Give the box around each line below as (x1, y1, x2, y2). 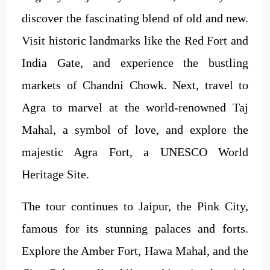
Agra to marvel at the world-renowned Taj (22, 100, 248, 114)
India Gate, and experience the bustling (22, 55, 248, 69)
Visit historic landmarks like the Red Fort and (22, 33, 248, 47)
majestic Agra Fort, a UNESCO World (22, 145, 248, 159)
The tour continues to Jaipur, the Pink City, (22, 199, 248, 213)
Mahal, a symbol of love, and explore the (22, 122, 248, 136)
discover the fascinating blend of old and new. (22, 11, 248, 25)
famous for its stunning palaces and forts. (22, 221, 248, 235)
